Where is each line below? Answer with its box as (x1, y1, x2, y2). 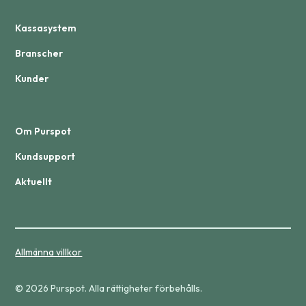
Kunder (15, 72, 49, 85)
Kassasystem (15, 22, 77, 35)
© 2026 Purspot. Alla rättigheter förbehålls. (15, 282, 203, 295)
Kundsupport (15, 150, 76, 163)
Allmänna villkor (15, 246, 83, 259)
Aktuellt (15, 176, 53, 189)
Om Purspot (15, 125, 72, 138)
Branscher (15, 47, 64, 60)
